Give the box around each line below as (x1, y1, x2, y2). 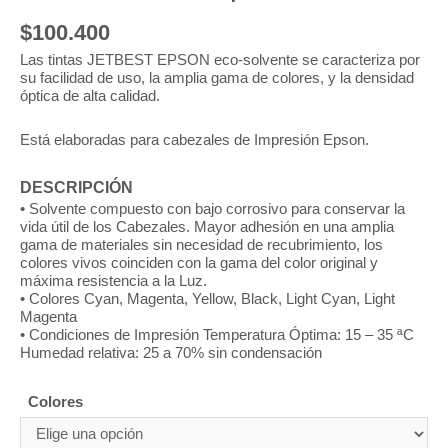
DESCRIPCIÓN (20, 178, 133, 197)
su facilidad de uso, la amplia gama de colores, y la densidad (20, 70, 414, 87)
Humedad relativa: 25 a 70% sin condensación (20, 345, 322, 362)
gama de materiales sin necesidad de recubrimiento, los (20, 237, 383, 254)
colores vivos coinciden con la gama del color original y (20, 255, 378, 272)
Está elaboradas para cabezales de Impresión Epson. (20, 131, 369, 148)
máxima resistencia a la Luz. (20, 273, 207, 290)
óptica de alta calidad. (20, 88, 160, 105)
